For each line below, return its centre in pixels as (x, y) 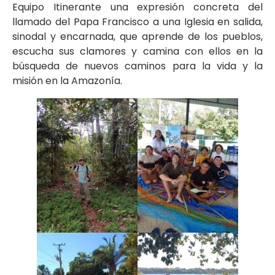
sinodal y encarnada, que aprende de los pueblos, (137, 37)
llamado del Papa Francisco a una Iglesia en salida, (137, 22)
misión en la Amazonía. (67, 81)
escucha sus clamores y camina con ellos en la (137, 52)
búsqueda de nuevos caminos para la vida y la (137, 66)
